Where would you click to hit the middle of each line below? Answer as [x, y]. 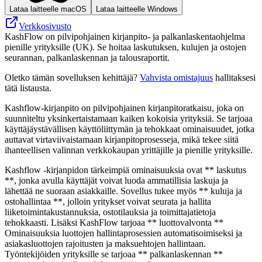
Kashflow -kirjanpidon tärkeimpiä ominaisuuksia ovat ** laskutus [125, 170]
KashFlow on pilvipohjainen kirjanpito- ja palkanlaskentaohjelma [125, 36]
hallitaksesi [234, 77]
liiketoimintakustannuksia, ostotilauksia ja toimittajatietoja [110, 212]
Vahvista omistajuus [176, 77]
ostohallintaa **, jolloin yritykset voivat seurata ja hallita [108, 201]
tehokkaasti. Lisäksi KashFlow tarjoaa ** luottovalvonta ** [114, 222]
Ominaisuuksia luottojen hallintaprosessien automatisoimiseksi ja [123, 233]
